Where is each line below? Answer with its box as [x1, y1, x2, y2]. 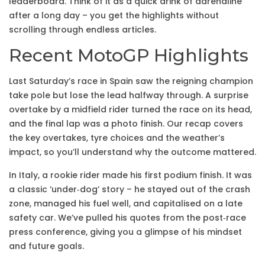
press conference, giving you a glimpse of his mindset [9, 226, 242, 238]
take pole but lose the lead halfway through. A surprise [9, 89, 248, 101]
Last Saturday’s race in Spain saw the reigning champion [9, 75, 253, 87]
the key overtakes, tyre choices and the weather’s [9, 132, 225, 144]
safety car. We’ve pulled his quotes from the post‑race [9, 212, 246, 224]
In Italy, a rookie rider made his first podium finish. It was [9, 169, 252, 181]
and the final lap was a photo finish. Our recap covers [9, 118, 243, 130]
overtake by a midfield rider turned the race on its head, [9, 104, 252, 115]
